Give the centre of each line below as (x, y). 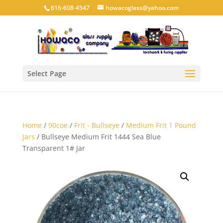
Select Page (47, 73)
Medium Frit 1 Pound (161, 125)
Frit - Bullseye (97, 125)
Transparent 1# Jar (54, 148)
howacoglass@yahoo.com (142, 8)
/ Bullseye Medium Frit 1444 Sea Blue (98, 137)
